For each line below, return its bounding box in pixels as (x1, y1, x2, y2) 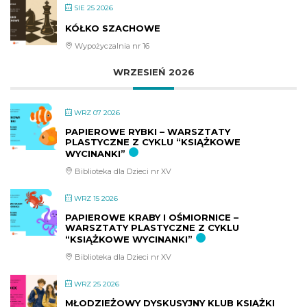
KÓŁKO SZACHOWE (65, 23, 160, 34)
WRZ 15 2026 (74, 194, 118, 204)
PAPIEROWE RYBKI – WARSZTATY (65, 126, 230, 138)
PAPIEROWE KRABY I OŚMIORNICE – (65, 212, 238, 223)
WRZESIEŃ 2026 (112, 66, 195, 78)
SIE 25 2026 (74, 3, 113, 13)
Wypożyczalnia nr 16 (73, 41, 149, 51)
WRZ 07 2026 (74, 108, 120, 118)
